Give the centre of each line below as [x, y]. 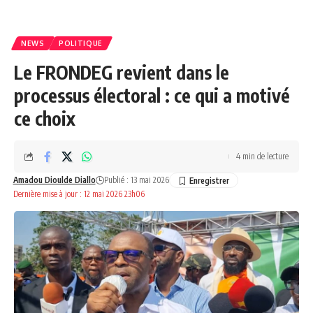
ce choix [45, 118]
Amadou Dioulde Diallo [54, 180]
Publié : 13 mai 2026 [136, 180]
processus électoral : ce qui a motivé [152, 95]
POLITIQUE [81, 43]
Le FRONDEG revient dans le [122, 72]
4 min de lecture [262, 156]
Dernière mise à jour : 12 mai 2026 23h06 [79, 194]
